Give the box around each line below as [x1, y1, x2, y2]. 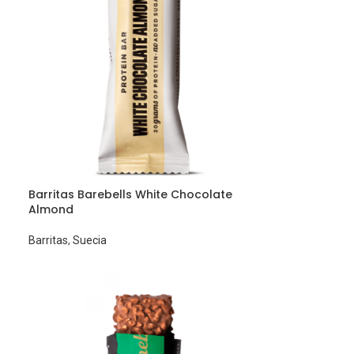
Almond [28, 201, 74, 218]
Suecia [73, 234, 107, 247]
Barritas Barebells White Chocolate [28, 186, 233, 203]
